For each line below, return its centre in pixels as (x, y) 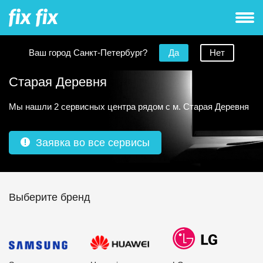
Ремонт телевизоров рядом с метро (115, 63)
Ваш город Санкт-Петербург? (88, 53)
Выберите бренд (50, 197)
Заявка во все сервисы (93, 143)
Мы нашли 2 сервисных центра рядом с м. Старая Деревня (129, 107)
